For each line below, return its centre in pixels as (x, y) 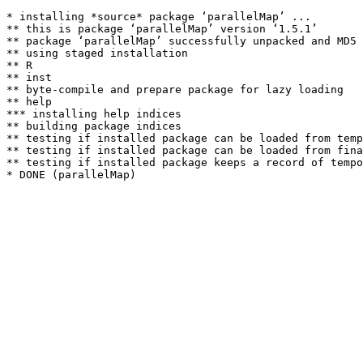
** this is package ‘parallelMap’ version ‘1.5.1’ (162, 29)
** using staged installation (97, 53)
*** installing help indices (94, 114)
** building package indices (94, 126)
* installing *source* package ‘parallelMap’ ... (159, 17)
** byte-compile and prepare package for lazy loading (175, 90)
